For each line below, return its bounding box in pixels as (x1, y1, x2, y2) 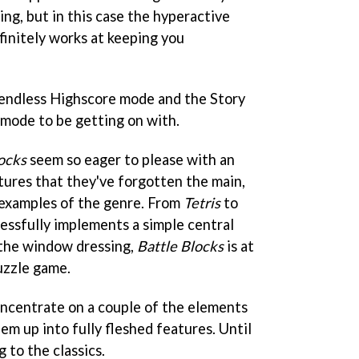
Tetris (184, 193, 220, 212)
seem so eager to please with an (26, 150, 235, 168)
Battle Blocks (137, 236, 224, 255)
